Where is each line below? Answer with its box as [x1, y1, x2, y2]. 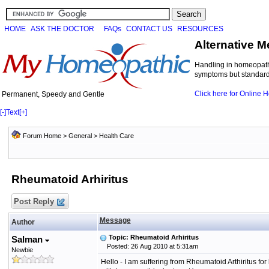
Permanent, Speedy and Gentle [2, 90, 104, 98]
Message [99, 216, 131, 225]
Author [11, 218, 35, 226]
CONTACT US [126, 25, 172, 33]
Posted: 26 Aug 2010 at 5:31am [99, 243, 198, 250]
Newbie [11, 246, 33, 253]
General [68, 132, 92, 139]
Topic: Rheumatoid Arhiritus [108, 234, 199, 241]
